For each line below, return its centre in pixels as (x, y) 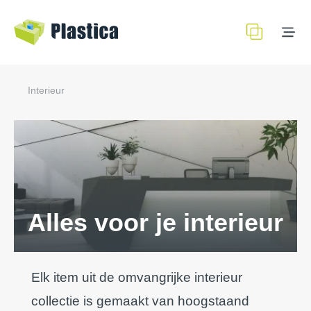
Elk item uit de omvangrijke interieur (137, 277)
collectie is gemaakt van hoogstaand (140, 301)
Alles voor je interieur (155, 222)
